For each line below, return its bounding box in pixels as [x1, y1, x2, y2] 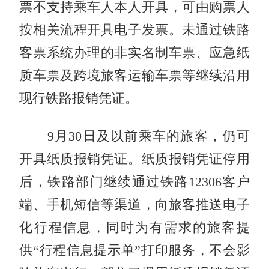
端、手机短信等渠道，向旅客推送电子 [19, 197, 250, 212]
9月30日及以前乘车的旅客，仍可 [19, 128, 250, 144]
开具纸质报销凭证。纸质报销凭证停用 [19, 151, 250, 166]
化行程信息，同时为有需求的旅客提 [19, 220, 250, 235]
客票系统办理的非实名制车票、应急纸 [19, 45, 250, 60]
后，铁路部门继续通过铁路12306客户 [19, 174, 250, 189]
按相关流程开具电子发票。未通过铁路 [19, 22, 250, 37]
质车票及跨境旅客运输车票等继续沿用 [19, 68, 250, 83]
